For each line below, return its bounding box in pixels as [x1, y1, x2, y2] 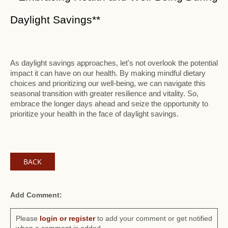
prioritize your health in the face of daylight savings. [10, 110, 179, 118]
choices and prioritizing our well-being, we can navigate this [10, 79, 206, 88]
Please [16, 214, 40, 222]
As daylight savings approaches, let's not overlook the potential [10, 59, 218, 67]
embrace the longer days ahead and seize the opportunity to [10, 100, 208, 108]
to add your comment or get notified [95, 214, 212, 222]
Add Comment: [10, 191, 62, 199]
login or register [40, 214, 95, 222]
